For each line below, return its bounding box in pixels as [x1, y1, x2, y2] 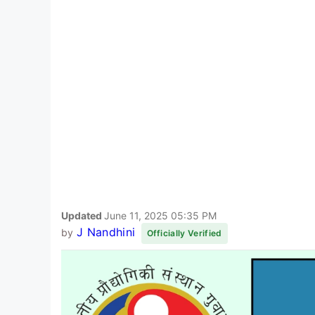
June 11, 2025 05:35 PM [104, 209, 217, 221]
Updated [61, 209, 104, 221]
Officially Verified [146, 227, 222, 238]
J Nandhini [76, 224, 136, 239]
